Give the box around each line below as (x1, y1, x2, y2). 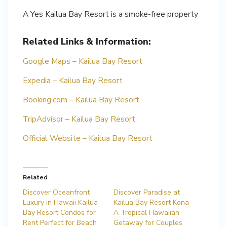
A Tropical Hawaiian (113, 207, 179, 217)
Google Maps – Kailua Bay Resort (23, 55, 142, 66)
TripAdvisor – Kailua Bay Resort (23, 113, 135, 124)
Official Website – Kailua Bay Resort (23, 132, 153, 143)
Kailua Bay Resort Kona (113, 197, 189, 207)
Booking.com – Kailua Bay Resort (23, 94, 139, 105)
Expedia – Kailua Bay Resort (23, 74, 123, 86)
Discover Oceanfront (23, 187, 90, 197)
